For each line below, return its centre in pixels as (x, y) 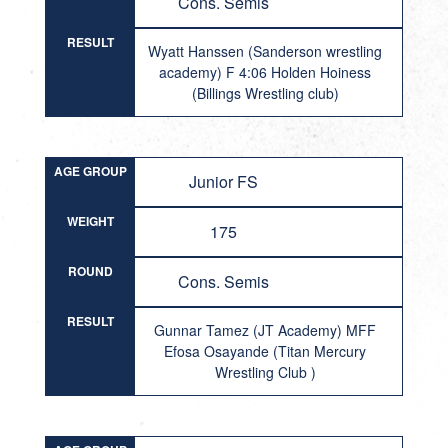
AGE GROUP (90, 171)
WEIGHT (90, 221)
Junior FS (224, 181)
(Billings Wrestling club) (265, 93)
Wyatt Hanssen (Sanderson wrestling (265, 51)
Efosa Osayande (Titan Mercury (265, 351)
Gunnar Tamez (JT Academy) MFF (265, 330)
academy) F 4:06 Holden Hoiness (265, 72)
